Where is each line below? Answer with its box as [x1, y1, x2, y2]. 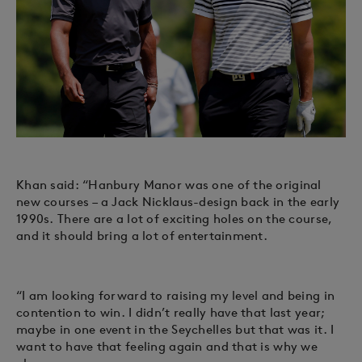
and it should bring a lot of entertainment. [16, 227, 268, 243]
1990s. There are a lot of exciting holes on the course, [16, 210, 333, 226]
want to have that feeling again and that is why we [16, 338, 318, 354]
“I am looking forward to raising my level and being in [16, 287, 335, 303]
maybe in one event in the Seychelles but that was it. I [16, 321, 335, 337]
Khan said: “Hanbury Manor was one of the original [16, 176, 322, 192]
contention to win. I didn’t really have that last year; [16, 304, 326, 320]
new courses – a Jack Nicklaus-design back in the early [16, 193, 340, 209]
